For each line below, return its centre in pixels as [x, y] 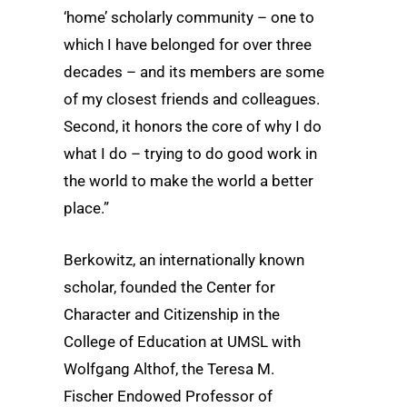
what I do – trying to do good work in [190, 154]
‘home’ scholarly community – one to [189, 18]
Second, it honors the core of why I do [193, 127]
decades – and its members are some [194, 72]
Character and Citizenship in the [172, 315]
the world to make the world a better [189, 181]
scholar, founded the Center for [169, 288]
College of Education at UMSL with [182, 342]
